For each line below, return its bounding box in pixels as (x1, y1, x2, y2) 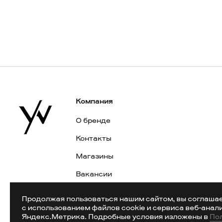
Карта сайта (75, 205, 121, 215)
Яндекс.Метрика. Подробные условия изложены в (22, 212, 210, 221)
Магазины (75, 152, 113, 161)
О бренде (75, 116, 111, 125)
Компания (75, 97, 113, 106)
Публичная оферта (75, 187, 145, 197)
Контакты (75, 134, 111, 143)
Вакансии (75, 169, 112, 179)
